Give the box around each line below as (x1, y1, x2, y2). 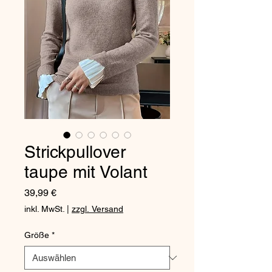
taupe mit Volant (24, 162, 148, 182)
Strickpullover (24, 142, 126, 161)
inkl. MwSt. (24, 204, 64, 214)
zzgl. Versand (72, 204, 123, 214)
